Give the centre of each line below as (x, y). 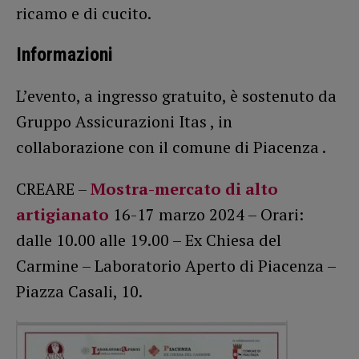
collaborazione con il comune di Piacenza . (171, 147)
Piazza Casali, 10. (79, 292)
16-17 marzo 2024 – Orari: (206, 215)
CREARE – (53, 189)
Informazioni (65, 55)
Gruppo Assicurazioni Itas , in (124, 122)
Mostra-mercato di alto (184, 189)
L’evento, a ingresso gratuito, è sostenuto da (176, 96)
